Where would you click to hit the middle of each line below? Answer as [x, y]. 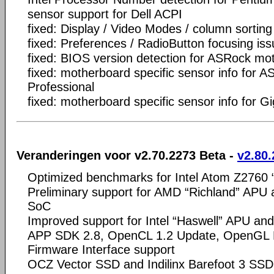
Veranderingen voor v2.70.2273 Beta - [127, 155]
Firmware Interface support [101, 249]
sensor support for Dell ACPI [105, 14]
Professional [61, 87]
